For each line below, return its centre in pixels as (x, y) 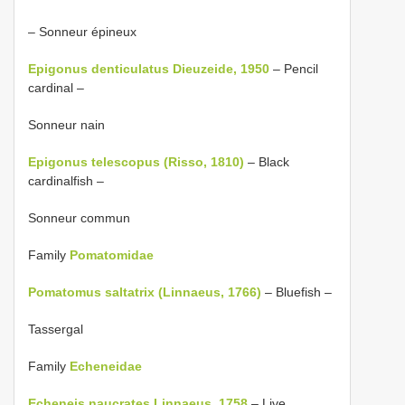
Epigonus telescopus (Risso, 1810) (136, 161)
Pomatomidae (112, 254)
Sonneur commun (79, 217)
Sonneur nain (66, 124)
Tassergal (56, 329)
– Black (267, 161)
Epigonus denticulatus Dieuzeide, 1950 (149, 68)
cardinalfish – (66, 180)
